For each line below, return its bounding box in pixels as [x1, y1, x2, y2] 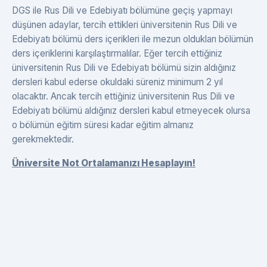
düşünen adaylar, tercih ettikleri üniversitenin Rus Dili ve [12, 19, 237, 31]
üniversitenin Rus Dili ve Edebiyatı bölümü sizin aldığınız [12, 62, 236, 74]
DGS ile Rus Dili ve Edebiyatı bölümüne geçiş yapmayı [12, 5, 232, 17]
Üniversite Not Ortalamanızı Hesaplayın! [12, 157, 195, 169]
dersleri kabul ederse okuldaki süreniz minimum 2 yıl [12, 76, 223, 88]
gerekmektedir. [12, 133, 74, 145]
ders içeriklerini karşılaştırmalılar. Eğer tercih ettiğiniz [12, 48, 222, 60]
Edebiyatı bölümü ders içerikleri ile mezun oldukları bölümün [12, 33, 253, 45]
